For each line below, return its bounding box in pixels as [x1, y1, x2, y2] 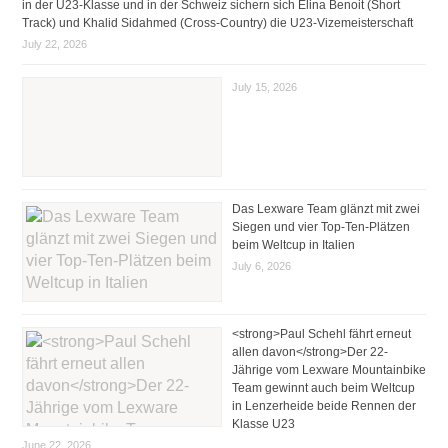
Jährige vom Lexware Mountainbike [231, 362, 426, 377]
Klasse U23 [231, 416, 295, 431]
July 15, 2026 [231, 80, 297, 93]
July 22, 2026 [21, 37, 87, 50]
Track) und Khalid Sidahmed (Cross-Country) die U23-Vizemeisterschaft [21, 15, 413, 30]
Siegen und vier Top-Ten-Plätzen [231, 219, 410, 234]
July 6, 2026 [231, 259, 291, 272]
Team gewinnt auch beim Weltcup [231, 380, 415, 395]
